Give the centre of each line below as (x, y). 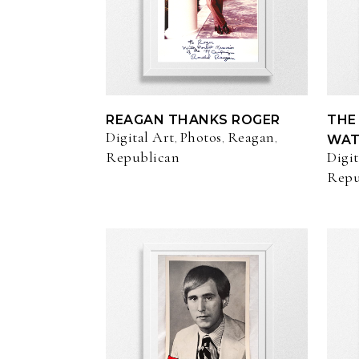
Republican (143, 157)
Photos (201, 137)
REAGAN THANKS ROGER (193, 120)
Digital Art (140, 137)
